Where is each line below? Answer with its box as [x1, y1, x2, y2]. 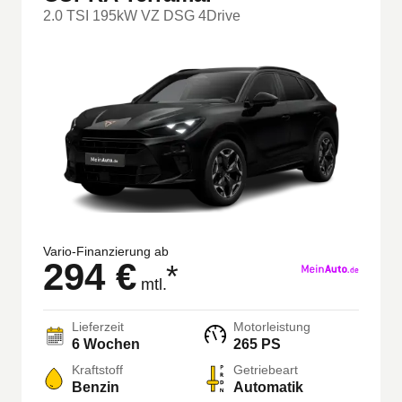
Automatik [233, 380, 303, 396]
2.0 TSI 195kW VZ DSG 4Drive [43, 8, 240, 24]
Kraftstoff [72, 363, 123, 378]
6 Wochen [72, 336, 140, 353]
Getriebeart [233, 363, 298, 378]
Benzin [72, 380, 119, 396]
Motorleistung [233, 319, 310, 335]
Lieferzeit [72, 319, 124, 335]
